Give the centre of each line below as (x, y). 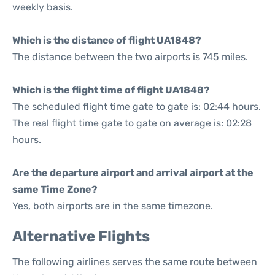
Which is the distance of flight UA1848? (107, 40)
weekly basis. (43, 7)
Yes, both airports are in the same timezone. (113, 206)
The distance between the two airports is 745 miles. (130, 57)
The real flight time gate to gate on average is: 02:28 (132, 123)
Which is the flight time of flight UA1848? (111, 90)
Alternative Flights (81, 236)
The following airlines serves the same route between (135, 262)
